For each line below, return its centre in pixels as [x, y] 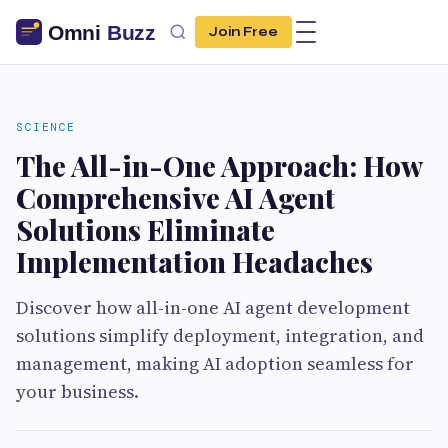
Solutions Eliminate [145, 229]
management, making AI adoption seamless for [215, 363]
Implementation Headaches [194, 261]
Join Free [243, 32]
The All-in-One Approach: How [219, 165]
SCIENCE [46, 127]
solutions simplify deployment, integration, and [220, 335]
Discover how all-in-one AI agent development [213, 307]
